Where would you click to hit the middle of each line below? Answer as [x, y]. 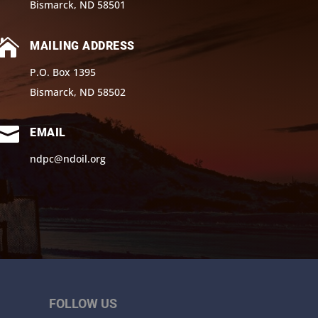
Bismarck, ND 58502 [78, 92]
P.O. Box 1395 [63, 72]
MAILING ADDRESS [82, 45]
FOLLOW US [83, 304]
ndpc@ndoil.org [68, 159]
